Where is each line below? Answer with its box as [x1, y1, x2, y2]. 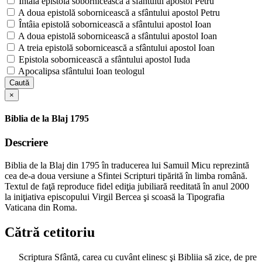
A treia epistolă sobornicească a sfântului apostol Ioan [16, 42, 215, 53]
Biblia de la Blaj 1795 [5, 113, 89, 123]
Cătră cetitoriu [5, 224, 95, 240]
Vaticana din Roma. [5, 202, 77, 212]
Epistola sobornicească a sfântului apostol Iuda [16, 54, 190, 64]
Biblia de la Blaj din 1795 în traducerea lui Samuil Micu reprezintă [5, 160, 249, 170]
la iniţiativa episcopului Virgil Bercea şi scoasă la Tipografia [5, 191, 225, 202]
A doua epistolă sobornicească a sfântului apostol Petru [16, 7, 220, 18]
